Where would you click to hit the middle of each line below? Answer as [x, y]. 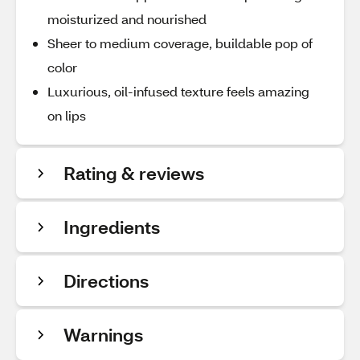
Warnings [103, 335]
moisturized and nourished [127, 19]
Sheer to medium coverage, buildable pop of [180, 43]
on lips [67, 115]
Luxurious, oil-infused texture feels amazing [178, 91]
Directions [106, 281]
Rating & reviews [134, 173]
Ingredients [112, 227]
